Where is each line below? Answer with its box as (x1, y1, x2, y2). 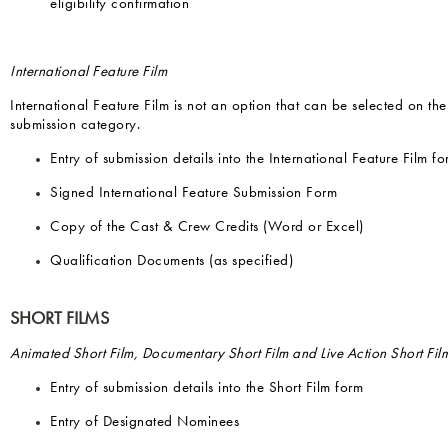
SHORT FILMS (10, 310, 109, 328)
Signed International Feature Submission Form (50, 186, 337, 201)
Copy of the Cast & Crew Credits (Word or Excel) (50, 220, 364, 235)
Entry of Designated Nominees (50, 415, 239, 430)
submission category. (10, 118, 140, 133)
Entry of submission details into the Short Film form (50, 381, 363, 396)
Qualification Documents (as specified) (50, 254, 293, 269)
